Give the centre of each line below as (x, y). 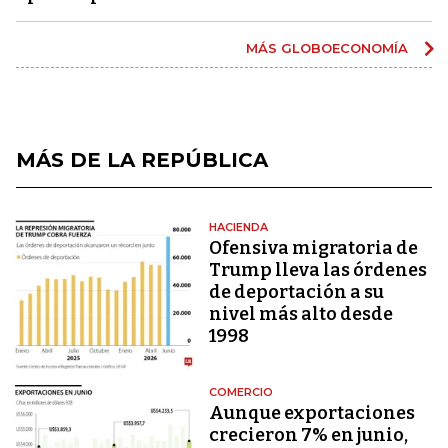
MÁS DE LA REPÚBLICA (142, 159)
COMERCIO (241, 392)
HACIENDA (239, 226)
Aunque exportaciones (312, 413)
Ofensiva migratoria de (314, 247)
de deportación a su (297, 291)
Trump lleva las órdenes (318, 269)
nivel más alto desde (301, 313)
